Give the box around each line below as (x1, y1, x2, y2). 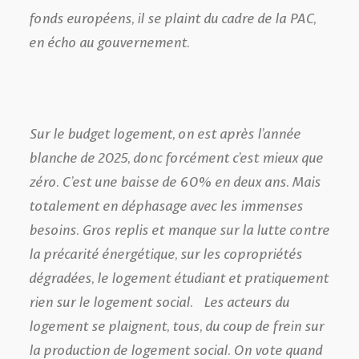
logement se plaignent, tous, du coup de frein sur (29, 313, 324, 336)
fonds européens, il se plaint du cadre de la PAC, (29, 5, 316, 28)
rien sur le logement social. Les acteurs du (29, 288, 289, 312)
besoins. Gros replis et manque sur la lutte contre (29, 216, 329, 240)
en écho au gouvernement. (29, 29, 197, 52)
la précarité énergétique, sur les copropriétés (29, 240, 302, 264)
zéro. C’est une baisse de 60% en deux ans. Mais (29, 168, 321, 192)
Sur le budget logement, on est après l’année (29, 120, 301, 143)
